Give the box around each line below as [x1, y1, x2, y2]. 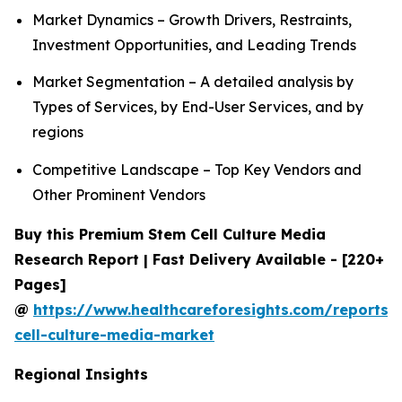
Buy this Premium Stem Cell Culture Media [14, 224, 326, 243]
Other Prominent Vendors [32, 185, 205, 204]
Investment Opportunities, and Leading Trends [32, 36, 356, 54]
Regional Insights [14, 364, 148, 383]
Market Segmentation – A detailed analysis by [32, 73, 354, 92]
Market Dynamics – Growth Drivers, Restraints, [32, 11, 352, 29]
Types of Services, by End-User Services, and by [32, 98, 363, 117]
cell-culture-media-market [14, 325, 214, 344]
